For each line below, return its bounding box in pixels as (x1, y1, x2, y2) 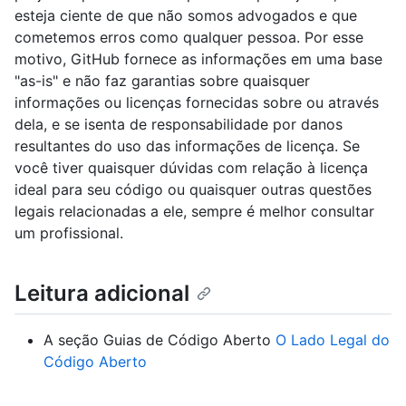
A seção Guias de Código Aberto (43, 331, 275, 350)
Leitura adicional (14, 280, 189, 307)
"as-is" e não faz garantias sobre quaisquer (14, 72, 310, 91)
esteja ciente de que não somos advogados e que (14, 6, 357, 25)
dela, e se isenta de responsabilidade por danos (14, 115, 343, 134)
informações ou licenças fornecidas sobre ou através (14, 93, 379, 112)
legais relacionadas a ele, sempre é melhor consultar (14, 202, 374, 221)
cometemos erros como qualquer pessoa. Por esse (14, 28, 363, 47)
